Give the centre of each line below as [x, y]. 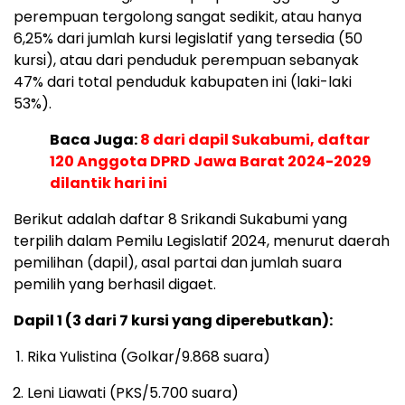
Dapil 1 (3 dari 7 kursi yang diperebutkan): [173, 321]
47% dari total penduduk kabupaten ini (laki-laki [183, 82]
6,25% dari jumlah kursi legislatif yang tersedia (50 [188, 39]
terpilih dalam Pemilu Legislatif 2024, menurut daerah [202, 241]
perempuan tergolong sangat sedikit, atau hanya [188, 17]
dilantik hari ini [108, 184]
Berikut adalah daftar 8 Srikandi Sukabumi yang [180, 220]
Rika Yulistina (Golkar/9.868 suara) [149, 357]
